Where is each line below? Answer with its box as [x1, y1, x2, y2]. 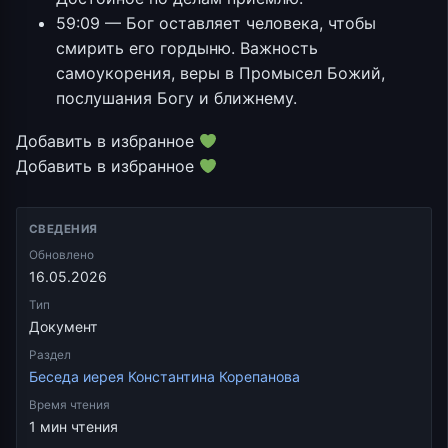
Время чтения [29, 398, 110, 413]
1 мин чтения [29, 418, 118, 436]
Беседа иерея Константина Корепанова [29, 368, 300, 386]
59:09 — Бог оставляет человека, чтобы [56, 12, 376, 33]
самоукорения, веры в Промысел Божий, [56, 62, 385, 83]
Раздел [29, 348, 71, 363]
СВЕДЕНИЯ [29, 222, 98, 237]
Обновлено [29, 248, 94, 263]
